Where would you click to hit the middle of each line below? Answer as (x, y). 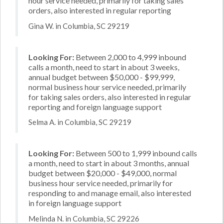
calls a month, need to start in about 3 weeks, (104, 67)
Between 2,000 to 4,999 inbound (130, 57)
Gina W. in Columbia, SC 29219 (79, 26)
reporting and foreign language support (95, 107)
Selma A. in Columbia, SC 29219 (80, 122)
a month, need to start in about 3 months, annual (109, 163)
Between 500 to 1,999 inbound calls (136, 153)
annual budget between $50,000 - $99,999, (102, 77)
